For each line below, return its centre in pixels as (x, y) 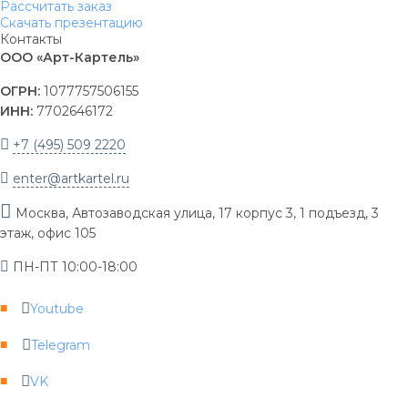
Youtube (57, 308)
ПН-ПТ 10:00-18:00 (73, 266)
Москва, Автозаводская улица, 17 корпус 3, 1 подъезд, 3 (195, 213)
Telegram (61, 345)
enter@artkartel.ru (71, 178)
